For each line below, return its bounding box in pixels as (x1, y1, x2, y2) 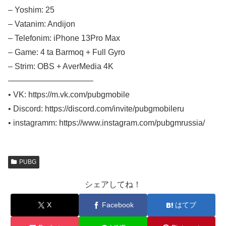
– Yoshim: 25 (8, 5, 54, 14)
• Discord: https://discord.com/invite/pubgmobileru (8, 104, 184, 113)
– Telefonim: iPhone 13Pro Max (8, 33, 120, 42)
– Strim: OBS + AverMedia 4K (8, 62, 114, 71)
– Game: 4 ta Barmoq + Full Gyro (8, 47, 125, 56)
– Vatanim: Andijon (8, 19, 75, 28)
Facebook (101, 201, 134, 209)
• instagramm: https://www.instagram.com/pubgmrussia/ (8, 118, 205, 127)
